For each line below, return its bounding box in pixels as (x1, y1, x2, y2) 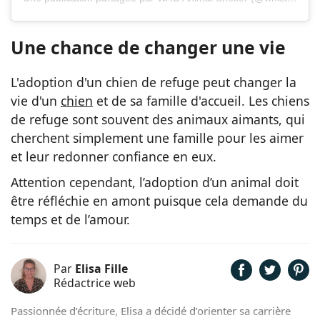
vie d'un (11, 92, 61, 110)
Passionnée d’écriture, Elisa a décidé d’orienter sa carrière (11, 304, 291, 319)
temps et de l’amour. (11, 211, 130, 229)
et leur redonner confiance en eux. (11, 148, 216, 166)
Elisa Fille (75, 261, 128, 277)
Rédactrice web (54, 275, 136, 291)
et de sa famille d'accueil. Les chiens (93, 92, 309, 110)
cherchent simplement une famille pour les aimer (11, 129, 304, 147)
